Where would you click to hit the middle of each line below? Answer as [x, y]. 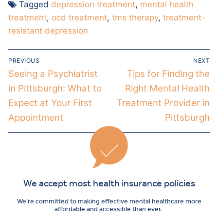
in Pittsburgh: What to [55, 89]
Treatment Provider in [163, 103]
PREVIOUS [24, 61]
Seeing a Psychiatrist [53, 74]
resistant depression [48, 31]
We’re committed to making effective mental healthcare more [109, 201]
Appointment [36, 118]
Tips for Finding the [168, 74]
